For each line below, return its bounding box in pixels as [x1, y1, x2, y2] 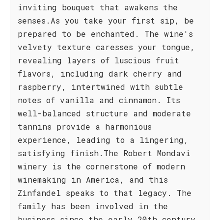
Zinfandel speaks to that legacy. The [18, 188, 192, 198]
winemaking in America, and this [18, 174, 168, 185]
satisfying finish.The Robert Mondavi [18, 148, 191, 158]
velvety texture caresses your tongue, [18, 42, 195, 52]
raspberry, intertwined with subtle [18, 82, 183, 92]
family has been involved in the [18, 201, 168, 211]
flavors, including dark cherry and [18, 68, 182, 79]
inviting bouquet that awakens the [18, 2, 178, 12]
